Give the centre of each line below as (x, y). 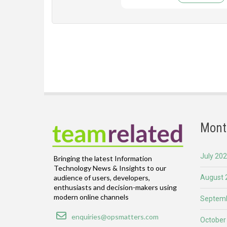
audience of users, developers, (102, 178)
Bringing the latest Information (103, 159)
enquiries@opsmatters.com (115, 217)
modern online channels (91, 197)
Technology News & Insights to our (110, 168)
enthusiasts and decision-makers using (115, 187)
